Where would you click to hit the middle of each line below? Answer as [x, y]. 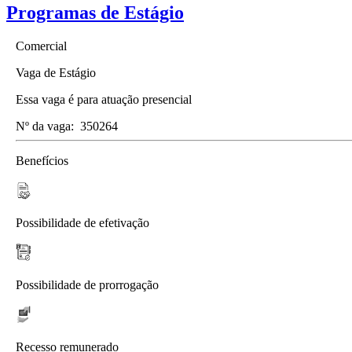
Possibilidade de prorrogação [87, 284]
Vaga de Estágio [56, 72]
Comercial [41, 46]
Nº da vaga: [45, 126]
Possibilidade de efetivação [82, 222]
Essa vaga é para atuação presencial [104, 99]
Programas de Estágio [95, 12]
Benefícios [42, 160]
